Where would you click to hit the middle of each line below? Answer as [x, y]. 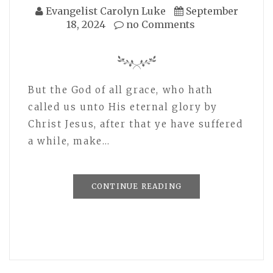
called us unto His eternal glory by [123, 107]
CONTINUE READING [136, 186]
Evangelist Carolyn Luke [105, 11]
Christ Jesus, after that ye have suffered [136, 124]
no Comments [159, 24]
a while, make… [69, 141]
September [212, 11]
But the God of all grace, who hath [121, 90]
